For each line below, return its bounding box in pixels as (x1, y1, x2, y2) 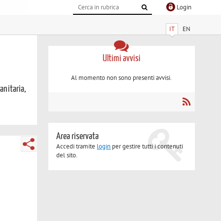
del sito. (56, 151, 78, 160)
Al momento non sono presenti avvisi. (71, 74, 172, 82)
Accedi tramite (56, 142, 97, 151)
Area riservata (56, 132, 99, 142)
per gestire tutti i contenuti (110, 142, 184, 151)
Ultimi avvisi (102, 53, 141, 63)
